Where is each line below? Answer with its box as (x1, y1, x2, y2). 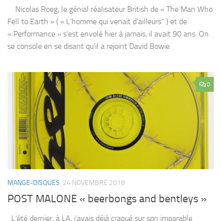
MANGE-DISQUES (7, 178, 60, 187)
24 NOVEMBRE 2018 (63, 178, 125, 187)
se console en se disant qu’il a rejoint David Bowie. (7, 41, 171, 51)
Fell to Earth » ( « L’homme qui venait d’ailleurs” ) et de (7, 16, 187, 26)
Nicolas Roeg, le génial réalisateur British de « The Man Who (7, 4, 213, 14)
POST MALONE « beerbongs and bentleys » (7, 192, 207, 205)
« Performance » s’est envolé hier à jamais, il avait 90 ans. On (7, 29, 209, 38)
